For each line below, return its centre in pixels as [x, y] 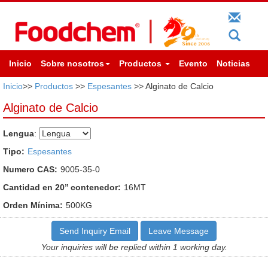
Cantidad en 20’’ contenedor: [62, 187]
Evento [193, 63]
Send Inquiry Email [95, 231]
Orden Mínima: [33, 205]
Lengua [19, 133]
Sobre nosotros [72, 63]
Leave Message [179, 231]
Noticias [233, 63]
